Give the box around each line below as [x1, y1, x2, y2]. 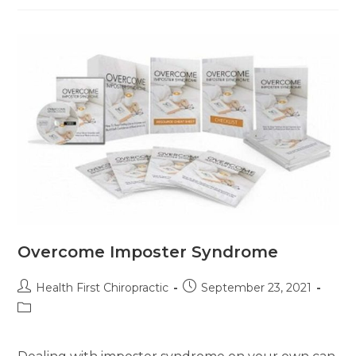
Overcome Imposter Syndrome [17, 242, 279, 261]
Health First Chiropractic [36, 280, 169, 295]
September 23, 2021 [201, 280, 312, 295]
